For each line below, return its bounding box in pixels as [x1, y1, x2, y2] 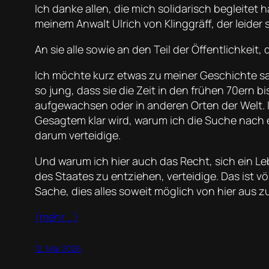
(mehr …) [35, 209, 79, 224]
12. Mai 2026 [35, 242, 82, 254]
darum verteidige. [35, 127, 121, 142]
